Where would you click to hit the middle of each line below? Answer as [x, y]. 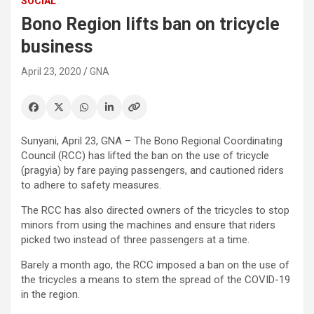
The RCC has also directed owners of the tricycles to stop [155, 210]
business [57, 46]
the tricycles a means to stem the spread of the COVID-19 [156, 279]
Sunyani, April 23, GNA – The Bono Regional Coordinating [152, 141]
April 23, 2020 [51, 71]
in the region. [50, 294]
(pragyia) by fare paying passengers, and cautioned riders [152, 170]
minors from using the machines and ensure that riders [148, 225]
